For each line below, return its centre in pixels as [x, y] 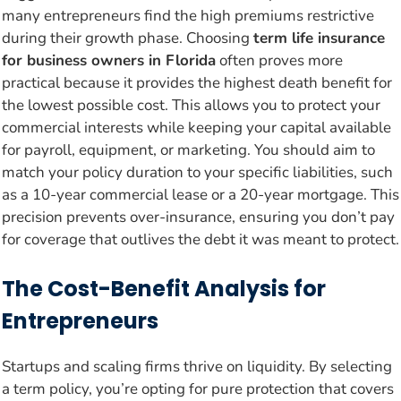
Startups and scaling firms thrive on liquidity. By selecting [197, 367]
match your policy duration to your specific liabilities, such [197, 172]
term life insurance [319, 38]
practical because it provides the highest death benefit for [197, 82]
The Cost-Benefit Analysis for [164, 289]
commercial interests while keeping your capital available [196, 127]
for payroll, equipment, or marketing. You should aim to [188, 149]
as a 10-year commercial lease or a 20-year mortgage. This [200, 194]
